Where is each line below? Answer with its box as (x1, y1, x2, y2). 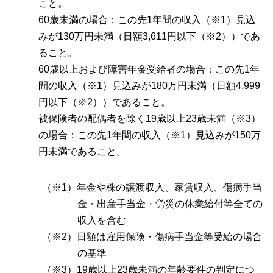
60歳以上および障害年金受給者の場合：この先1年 (38, 64, 260, 75)
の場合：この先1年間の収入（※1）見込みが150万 (38, 130, 261, 141)
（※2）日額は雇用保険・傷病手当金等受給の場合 (42, 232, 263, 243)
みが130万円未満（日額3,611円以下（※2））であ (38, 31, 260, 42)
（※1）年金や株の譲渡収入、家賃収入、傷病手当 (42, 182, 263, 193)
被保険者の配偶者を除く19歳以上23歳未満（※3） (38, 113, 261, 124)
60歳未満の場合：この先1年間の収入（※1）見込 (38, 15, 255, 26)
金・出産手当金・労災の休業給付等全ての (77, 199, 263, 210)
